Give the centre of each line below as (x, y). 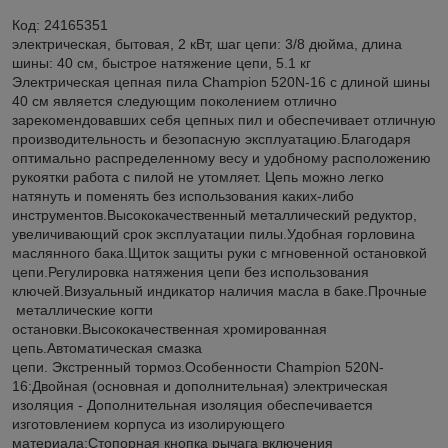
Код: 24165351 (60, 24)
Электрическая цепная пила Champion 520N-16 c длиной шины (221, 81)
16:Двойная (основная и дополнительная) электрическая (200, 385)
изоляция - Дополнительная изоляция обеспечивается (192, 404)
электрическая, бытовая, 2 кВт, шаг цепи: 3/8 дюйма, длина (207, 43)
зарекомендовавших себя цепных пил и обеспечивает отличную (224, 119)
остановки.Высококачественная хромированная (169, 328)
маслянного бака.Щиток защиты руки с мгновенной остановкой (219, 252)
